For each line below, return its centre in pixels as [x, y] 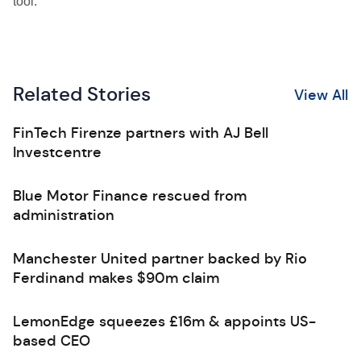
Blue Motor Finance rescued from [130, 196]
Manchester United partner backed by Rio [160, 259]
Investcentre [57, 152]
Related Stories [82, 94]
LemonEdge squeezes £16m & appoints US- [164, 322]
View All [321, 95]
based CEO [52, 341]
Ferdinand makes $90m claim [116, 278]
